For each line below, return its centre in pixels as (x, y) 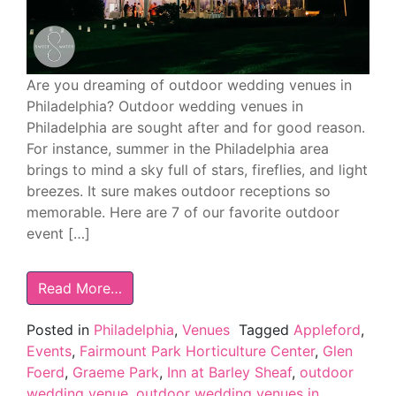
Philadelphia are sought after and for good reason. (196, 127)
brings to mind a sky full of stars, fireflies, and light (197, 169)
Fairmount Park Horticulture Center (197, 350)
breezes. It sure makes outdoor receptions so (179, 190)
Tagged (266, 329)
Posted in (60, 329)
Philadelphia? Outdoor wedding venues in (165, 106)
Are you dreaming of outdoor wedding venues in (189, 84)
